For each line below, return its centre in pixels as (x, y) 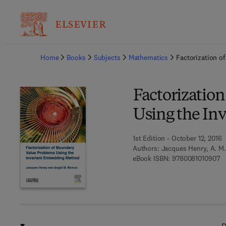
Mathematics (148, 58)
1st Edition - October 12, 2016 (177, 138)
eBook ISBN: (151, 158)
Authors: (146, 148)
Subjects (107, 58)
